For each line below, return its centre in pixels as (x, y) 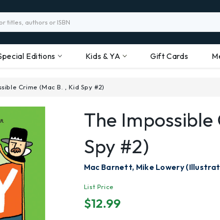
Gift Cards (169, 56)
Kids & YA (103, 56)
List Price (99, 187)
